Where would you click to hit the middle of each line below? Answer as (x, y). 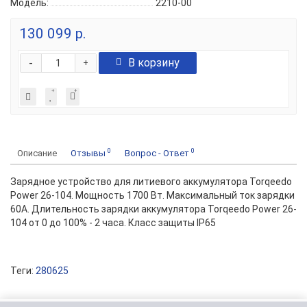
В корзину (154, 63)
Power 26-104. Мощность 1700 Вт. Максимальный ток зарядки (152, 195)
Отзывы (89, 153)
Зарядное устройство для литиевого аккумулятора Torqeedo (151, 182)
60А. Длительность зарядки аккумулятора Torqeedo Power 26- (153, 209)
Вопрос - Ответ (158, 153)
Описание (37, 153)
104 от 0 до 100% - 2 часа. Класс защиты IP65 (113, 223)
